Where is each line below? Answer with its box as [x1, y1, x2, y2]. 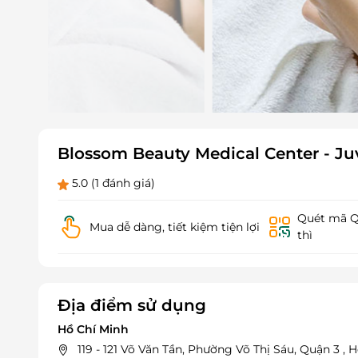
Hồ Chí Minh [58, 322, 129, 337]
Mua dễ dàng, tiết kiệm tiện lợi [89, 219, 260, 234]
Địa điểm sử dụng [58, 296, 206, 316]
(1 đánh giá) [91, 176, 155, 191]
